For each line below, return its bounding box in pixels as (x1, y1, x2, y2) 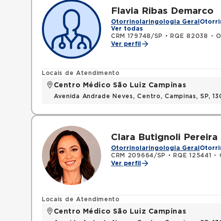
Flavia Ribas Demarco (110, 6, 214, 16)
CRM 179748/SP (110, 33, 163, 39)
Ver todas (110, 26, 143, 32)
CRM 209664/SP (110, 152, 166, 158)
